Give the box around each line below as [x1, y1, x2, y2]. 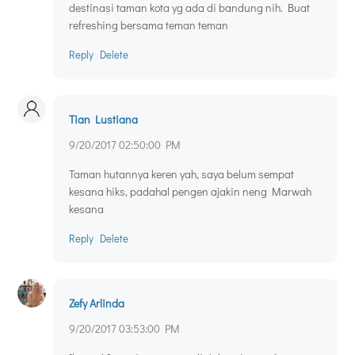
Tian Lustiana [69, 112, 138, 128]
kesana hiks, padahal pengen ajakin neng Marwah [69, 184, 311, 200]
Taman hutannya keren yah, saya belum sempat [69, 166, 294, 182]
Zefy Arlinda [69, 296, 124, 311]
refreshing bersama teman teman [69, 17, 228, 33]
